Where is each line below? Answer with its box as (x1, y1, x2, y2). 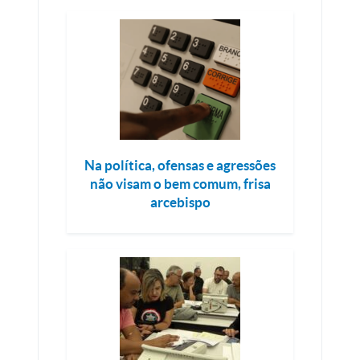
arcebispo (149, 194, 211, 210)
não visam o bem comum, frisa (89, 176, 271, 191)
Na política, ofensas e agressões (84, 157, 276, 173)
